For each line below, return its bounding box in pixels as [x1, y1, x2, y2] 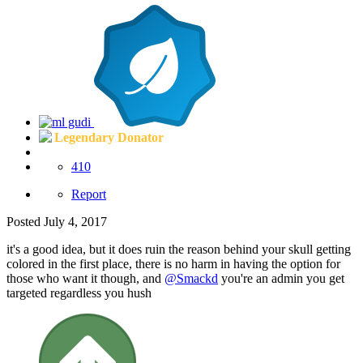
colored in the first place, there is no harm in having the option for [6, 256, 340, 271]
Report [71, 186, 106, 201]
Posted [6, 214, 44, 228]
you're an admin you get [218, 271, 344, 285]
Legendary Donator [54, 130, 164, 144]
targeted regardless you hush [6, 285, 152, 300]
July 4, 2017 [44, 214, 107, 228]
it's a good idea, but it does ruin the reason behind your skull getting [6, 241, 351, 256]
